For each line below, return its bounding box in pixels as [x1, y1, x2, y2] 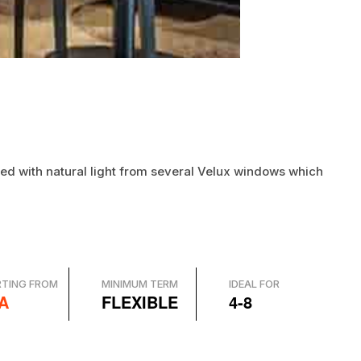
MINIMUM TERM [102, 276, 179, 290]
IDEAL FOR [229, 276, 280, 290]
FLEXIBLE [102, 289, 179, 313]
